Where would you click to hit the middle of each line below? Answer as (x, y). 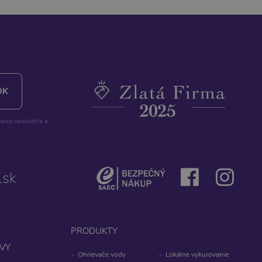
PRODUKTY (94, 231)
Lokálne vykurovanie (197, 254)
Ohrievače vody (102, 254)
